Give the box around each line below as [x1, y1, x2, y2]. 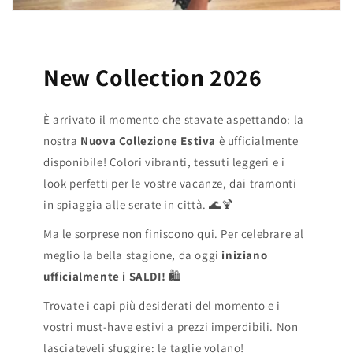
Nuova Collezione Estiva [80, 132, 217, 148]
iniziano [221, 247, 268, 262]
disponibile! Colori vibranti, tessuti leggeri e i [43, 154, 285, 169]
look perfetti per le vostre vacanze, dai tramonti [43, 175, 297, 191]
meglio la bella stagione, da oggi [43, 247, 222, 262]
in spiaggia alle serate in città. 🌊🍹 [43, 196, 234, 212]
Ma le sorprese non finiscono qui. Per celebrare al [43, 225, 305, 241]
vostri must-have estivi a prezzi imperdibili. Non [43, 318, 299, 334]
